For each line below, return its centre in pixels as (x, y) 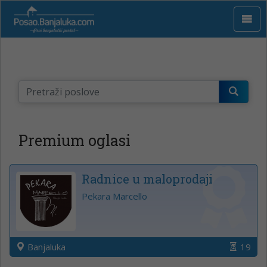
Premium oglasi (74, 140)
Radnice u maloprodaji (147, 178)
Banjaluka (45, 246)
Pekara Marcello (114, 196)
